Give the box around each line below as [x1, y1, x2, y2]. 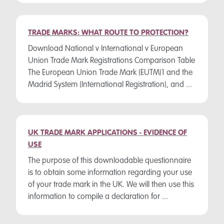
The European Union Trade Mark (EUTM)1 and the [28, 69, 192, 77]
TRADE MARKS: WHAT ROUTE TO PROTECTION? [28, 29, 188, 37]
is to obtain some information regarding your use [28, 169, 192, 177]
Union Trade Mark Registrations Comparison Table [28, 57, 195, 65]
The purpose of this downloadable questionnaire [28, 157, 191, 165]
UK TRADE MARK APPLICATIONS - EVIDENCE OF [28, 129, 187, 137]
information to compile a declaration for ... [28, 193, 168, 201]
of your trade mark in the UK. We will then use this [28, 181, 194, 189]
